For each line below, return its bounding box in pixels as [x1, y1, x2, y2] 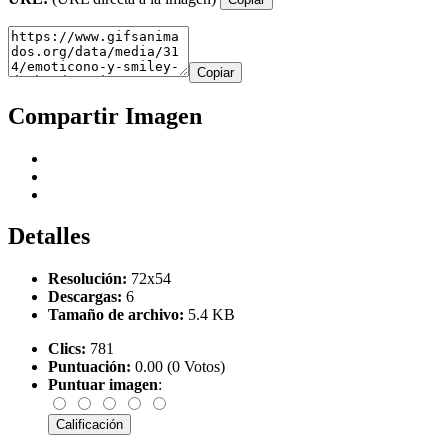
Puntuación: [48, 358, 131, 376]
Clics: [48, 340, 86, 358]
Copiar [197, 64, 234, 80]
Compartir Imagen [8, 102, 202, 129]
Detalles [8, 223, 90, 250]
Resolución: [48, 270, 127, 288]
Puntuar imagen [48, 376, 158, 394]
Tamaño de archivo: [48, 306, 184, 324]
